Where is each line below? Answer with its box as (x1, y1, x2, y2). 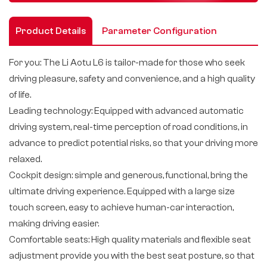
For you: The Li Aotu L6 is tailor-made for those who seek (9, 57, 245, 68)
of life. (9, 89, 31, 100)
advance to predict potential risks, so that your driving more (9, 137, 258, 148)
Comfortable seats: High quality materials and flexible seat (9, 234, 251, 245)
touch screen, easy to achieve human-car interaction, (9, 201, 234, 213)
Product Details (15, 25, 86, 36)
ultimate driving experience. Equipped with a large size (9, 185, 235, 197)
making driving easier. (9, 218, 99, 229)
